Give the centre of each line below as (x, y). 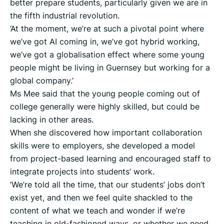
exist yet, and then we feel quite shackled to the (101, 198)
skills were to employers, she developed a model (102, 146)
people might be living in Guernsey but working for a (110, 68)
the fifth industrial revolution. (65, 16)
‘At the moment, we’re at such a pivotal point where (107, 29)
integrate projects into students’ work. (82, 172)
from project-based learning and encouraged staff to (110, 159)
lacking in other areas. (52, 120)
